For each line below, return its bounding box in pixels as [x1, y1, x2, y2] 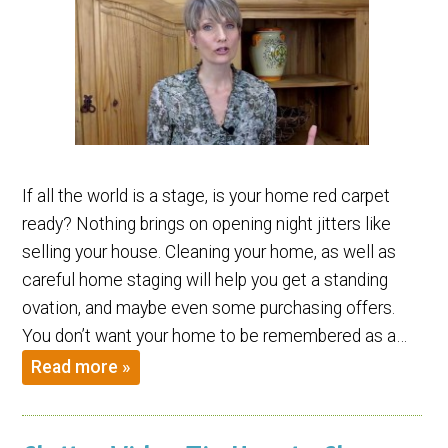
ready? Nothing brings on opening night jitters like [22, 214, 392, 235]
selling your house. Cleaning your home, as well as [22, 242, 397, 263]
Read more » [31, 356, 132, 377]
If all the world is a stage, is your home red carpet [22, 186, 391, 207]
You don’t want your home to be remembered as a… [22, 326, 408, 347]
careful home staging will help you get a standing [22, 270, 389, 291]
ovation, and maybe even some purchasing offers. [22, 298, 396, 319]
